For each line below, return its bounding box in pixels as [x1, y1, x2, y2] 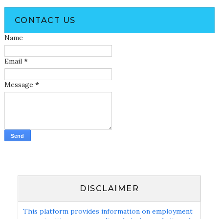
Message [4, 80, 35, 89]
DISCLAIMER [80, 184, 139, 193]
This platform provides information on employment [23, 207, 193, 216]
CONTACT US [14, 16, 76, 25]
